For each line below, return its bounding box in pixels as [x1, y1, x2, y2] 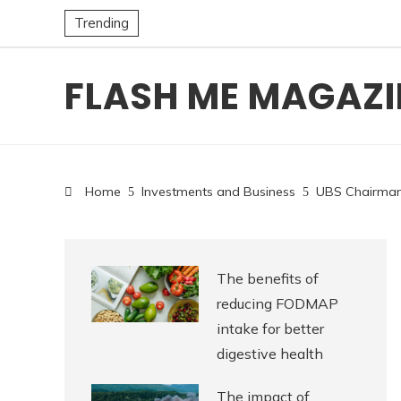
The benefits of [217, 269, 319, 287]
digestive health [217, 345, 323, 363]
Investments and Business [141, 183, 295, 200]
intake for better [217, 320, 324, 337]
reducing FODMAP [217, 294, 338, 312]
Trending [74, 14, 129, 31]
